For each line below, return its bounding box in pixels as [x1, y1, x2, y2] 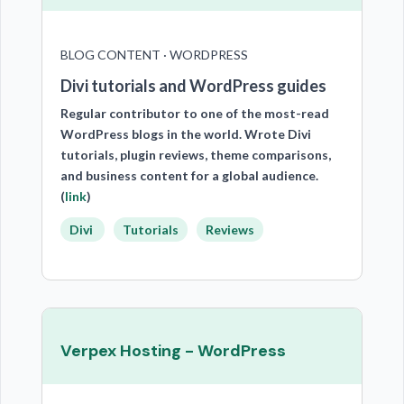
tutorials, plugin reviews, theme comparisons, [60, 147, 331, 162]
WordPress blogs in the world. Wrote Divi [60, 126, 311, 142]
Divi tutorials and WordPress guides [60, 76, 326, 96]
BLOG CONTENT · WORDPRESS [60, 47, 248, 62]
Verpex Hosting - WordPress [60, 340, 286, 362]
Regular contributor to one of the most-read [60, 106, 329, 121]
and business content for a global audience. [60, 168, 318, 183]
